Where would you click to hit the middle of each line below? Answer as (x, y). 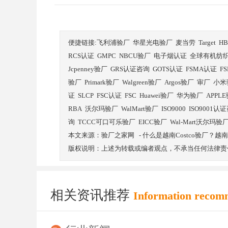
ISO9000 (174, 109)
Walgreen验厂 (142, 82)
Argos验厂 (179, 82)
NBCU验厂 (135, 56)
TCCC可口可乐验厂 (107, 122)
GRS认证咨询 (130, 69)
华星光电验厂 (153, 42)
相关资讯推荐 (92, 195)
